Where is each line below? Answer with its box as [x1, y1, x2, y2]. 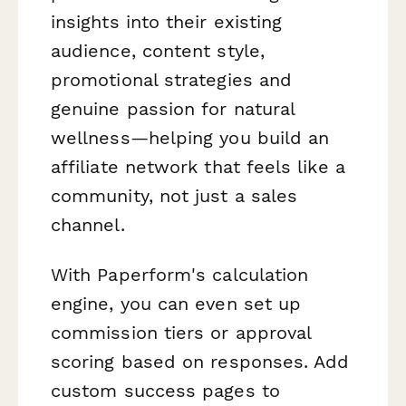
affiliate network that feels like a [51, 155, 345, 178]
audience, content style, [51, 39, 265, 62]
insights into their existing [51, 10, 283, 33]
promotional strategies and [51, 68, 293, 91]
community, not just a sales [51, 184, 298, 207]
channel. [51, 213, 125, 236]
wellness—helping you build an [51, 126, 330, 149]
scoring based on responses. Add [51, 351, 350, 373]
